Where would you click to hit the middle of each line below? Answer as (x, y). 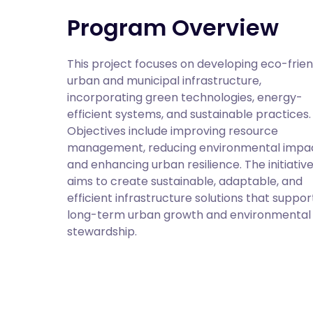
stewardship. (102, 232)
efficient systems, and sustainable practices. (189, 114)
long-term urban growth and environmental (189, 215)
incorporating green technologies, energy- (185, 97)
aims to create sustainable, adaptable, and (185, 181)
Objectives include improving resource (173, 131)
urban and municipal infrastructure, (164, 81)
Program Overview (173, 28)
